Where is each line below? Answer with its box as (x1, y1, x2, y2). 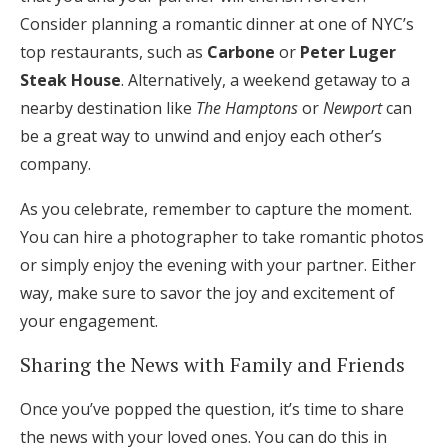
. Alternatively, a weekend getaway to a (121, 69, 410, 91)
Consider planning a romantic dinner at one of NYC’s (20, 13, 414, 35)
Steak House (20, 69, 121, 91)
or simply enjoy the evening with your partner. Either (20, 254, 416, 276)
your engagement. (20, 310, 158, 332)
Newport (323, 97, 382, 119)
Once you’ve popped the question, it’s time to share (20, 398, 404, 420)
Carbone (207, 41, 275, 63)
